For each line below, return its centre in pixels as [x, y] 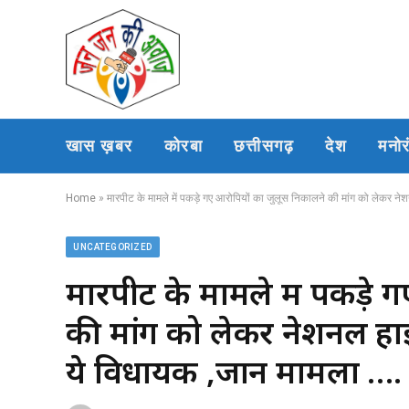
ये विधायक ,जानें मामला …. [234, 371]
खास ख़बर [100, 146]
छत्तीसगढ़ [264, 146]
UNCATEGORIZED [113, 247]
